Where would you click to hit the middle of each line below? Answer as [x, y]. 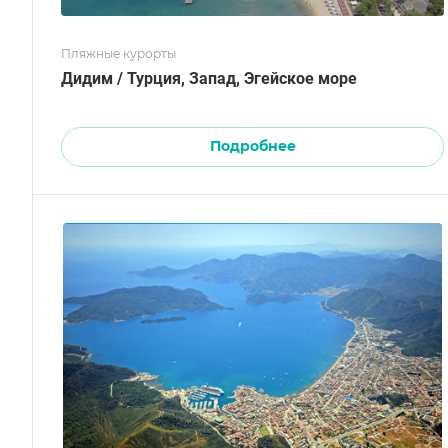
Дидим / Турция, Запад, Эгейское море [237, 79]
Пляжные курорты [118, 54]
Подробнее [252, 146]
